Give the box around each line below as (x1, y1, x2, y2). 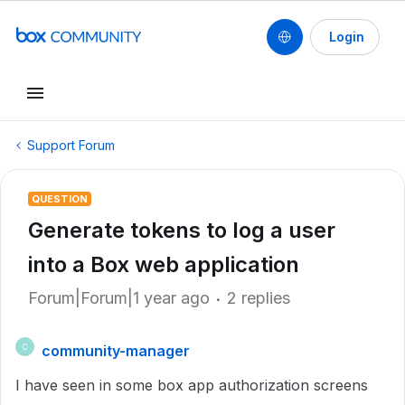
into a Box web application (28, 251, 299, 278)
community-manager (42, 342, 190, 360)
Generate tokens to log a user (28, 217, 335, 243)
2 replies (227, 288, 290, 307)
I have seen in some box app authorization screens (15, 376, 368, 394)
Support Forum (27, 137, 115, 153)
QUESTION (32, 193, 88, 205)
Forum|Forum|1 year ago (28, 288, 210, 307)
